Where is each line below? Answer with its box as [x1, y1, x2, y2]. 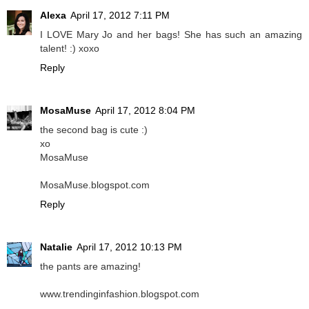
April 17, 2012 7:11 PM [70, 10, 170, 21]
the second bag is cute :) [40, 124, 148, 136]
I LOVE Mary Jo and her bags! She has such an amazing [40, 29, 302, 41]
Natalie [40, 241, 72, 253]
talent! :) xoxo [40, 43, 99, 54]
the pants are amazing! [40, 261, 141, 272]
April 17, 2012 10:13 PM [77, 241, 182, 253]
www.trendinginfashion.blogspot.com [40, 288, 199, 300]
